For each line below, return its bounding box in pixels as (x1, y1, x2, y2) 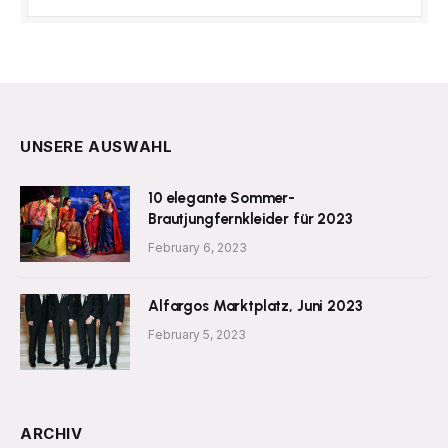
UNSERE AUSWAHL (20, 137, 173, 157)
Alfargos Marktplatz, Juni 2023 (148, 297, 363, 316)
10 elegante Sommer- (148, 189, 296, 208)
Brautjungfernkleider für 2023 (148, 210, 353, 229)
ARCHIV (20, 424, 83, 444)
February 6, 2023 (148, 240, 247, 256)
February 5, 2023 (148, 327, 246, 343)
